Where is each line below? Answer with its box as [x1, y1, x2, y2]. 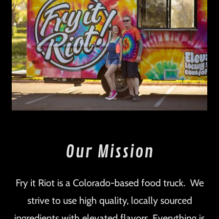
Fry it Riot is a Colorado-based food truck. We [15, 177, 204, 189]
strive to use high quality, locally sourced [27, 195, 192, 207]
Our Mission [65, 141, 154, 163]
